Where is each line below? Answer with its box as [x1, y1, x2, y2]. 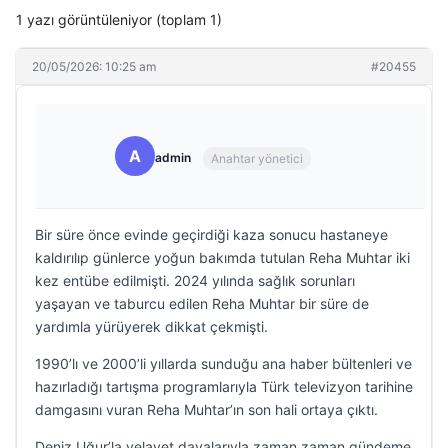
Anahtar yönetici [211, 150, 303, 166]
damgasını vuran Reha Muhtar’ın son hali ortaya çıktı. [35, 401, 378, 418]
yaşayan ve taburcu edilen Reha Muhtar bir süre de [35, 295, 369, 312]
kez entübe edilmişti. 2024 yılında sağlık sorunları [35, 272, 355, 289]
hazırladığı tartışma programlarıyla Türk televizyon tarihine [35, 378, 413, 395]
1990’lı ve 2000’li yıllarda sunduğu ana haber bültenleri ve [35, 355, 412, 372]
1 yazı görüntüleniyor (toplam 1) [16, 11, 222, 28]
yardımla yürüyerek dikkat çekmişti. [35, 318, 268, 335]
